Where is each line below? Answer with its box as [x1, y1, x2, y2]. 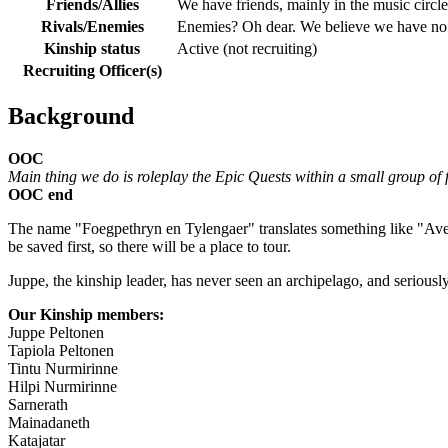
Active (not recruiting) [177, 39, 317, 57]
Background [8, 102, 134, 129]
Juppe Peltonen [8, 323, 104, 341]
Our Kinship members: [8, 305, 164, 323]
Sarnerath [8, 395, 68, 413]
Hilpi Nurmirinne [8, 377, 117, 395]
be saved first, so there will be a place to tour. [8, 237, 291, 255]
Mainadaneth [8, 413, 90, 431]
